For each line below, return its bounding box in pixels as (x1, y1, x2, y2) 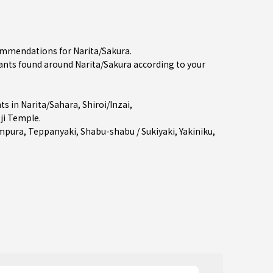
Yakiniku (179, 125, 213, 137)
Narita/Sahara (21, 98, 78, 110)
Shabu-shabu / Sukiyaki (80, 125, 175, 137)
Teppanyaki (28, 125, 76, 137)
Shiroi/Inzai (82, 98, 130, 110)
